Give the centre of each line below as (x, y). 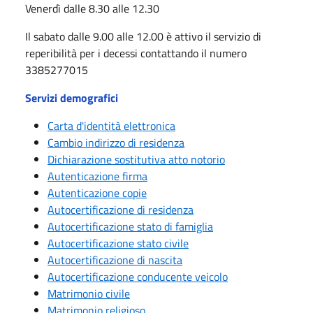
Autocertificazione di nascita (115, 260)
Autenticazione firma (97, 176)
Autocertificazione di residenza (121, 210)
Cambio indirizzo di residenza (116, 143)
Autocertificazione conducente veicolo (138, 277)
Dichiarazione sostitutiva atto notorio (136, 159)
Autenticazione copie (97, 193)
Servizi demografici (72, 98)
